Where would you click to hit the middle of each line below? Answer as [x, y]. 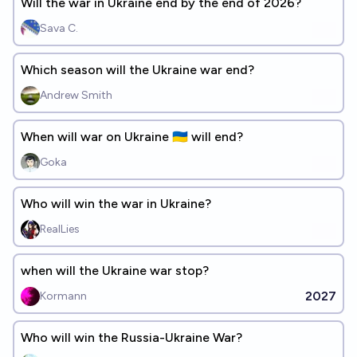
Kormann [63, 296]
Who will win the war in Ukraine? [116, 204]
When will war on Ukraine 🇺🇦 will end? [217, 137]
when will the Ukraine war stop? [115, 271]
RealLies [60, 229]
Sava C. [59, 28]
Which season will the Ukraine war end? [137, 70]
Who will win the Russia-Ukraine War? [131, 337]
